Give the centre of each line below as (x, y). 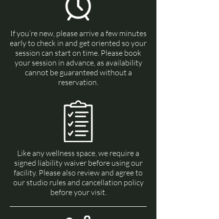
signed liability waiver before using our (78, 163)
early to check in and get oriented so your (78, 43)
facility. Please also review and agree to (78, 173)
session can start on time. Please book (78, 53)
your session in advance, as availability (78, 63)
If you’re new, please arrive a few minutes (78, 33)
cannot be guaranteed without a (78, 72)
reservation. (78, 82)
